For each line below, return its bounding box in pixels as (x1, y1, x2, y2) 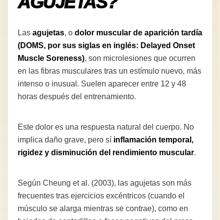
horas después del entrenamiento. (18, 92, 136, 101)
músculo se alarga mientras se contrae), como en (18, 204, 188, 213)
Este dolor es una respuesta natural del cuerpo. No (18, 122, 194, 131)
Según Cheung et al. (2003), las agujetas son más (18, 178, 192, 187)
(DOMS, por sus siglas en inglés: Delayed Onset (18, 41, 195, 50)
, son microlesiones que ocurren (84, 54, 195, 62)
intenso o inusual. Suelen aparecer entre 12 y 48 (18, 79, 186, 88)
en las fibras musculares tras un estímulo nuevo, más (18, 66, 201, 75)
